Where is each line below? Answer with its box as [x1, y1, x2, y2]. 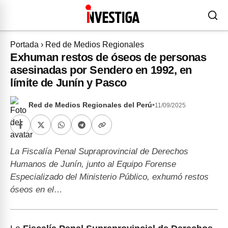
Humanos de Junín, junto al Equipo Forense [10, 159, 176, 169]
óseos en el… [10, 185, 63, 194]
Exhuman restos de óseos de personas [10, 51, 207, 64]
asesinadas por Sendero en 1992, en [10, 64, 192, 76]
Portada [10, 40, 39, 49]
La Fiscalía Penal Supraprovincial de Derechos [10, 147, 188, 156]
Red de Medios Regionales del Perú [28, 101, 152, 109]
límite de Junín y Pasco [10, 76, 127, 89]
